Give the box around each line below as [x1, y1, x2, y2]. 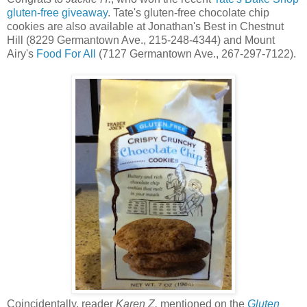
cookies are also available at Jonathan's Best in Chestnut [7, 21, 284, 32]
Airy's [7, 48, 36, 60]
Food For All [36, 48, 96, 60]
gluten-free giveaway [7, 7, 108, 19]
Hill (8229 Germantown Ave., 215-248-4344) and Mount [7, 34, 275, 46]
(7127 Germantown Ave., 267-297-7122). [96, 48, 296, 60]
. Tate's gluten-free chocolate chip [108, 7, 269, 19]
